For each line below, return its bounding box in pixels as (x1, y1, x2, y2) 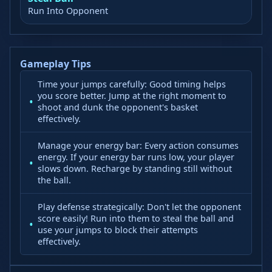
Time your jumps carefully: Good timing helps (38, 78, 226, 90)
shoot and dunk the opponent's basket (38, 101, 198, 113)
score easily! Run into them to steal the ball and (38, 212, 234, 224)
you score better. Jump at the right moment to (38, 90, 226, 101)
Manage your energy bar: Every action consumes (38, 140, 239, 151)
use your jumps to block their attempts (38, 224, 198, 236)
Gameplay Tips (20, 57, 91, 70)
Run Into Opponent (28, 5, 108, 16)
